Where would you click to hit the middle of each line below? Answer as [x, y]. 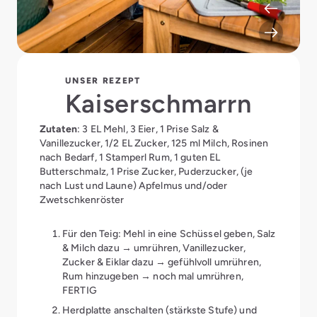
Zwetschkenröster [82, 200]
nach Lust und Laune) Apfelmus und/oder [134, 185]
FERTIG [80, 290]
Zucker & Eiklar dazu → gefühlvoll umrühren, [162, 262]
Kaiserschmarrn [158, 104]
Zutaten [58, 129]
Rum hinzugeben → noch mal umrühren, [153, 276]
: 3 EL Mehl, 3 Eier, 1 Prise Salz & [148, 129]
